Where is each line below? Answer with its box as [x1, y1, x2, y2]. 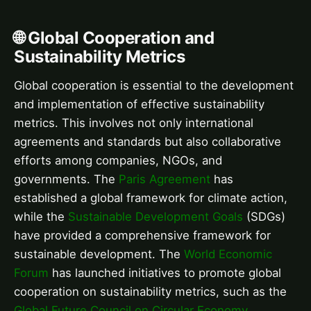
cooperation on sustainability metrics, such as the [14, 284, 287, 299]
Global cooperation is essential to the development [14, 78, 294, 92]
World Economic [184, 246, 272, 261]
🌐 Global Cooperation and [14, 27, 215, 48]
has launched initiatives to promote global [49, 265, 281, 280]
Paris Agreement [119, 171, 210, 186]
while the [14, 209, 68, 224]
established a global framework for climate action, [14, 190, 287, 205]
